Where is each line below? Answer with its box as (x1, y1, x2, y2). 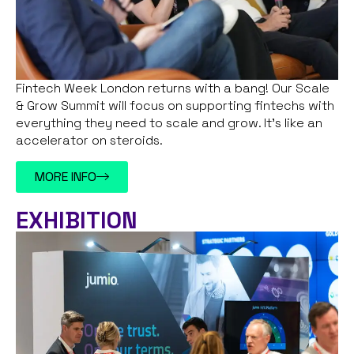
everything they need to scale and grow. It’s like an (16, 115, 322, 132)
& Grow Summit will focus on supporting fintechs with (16, 97, 334, 115)
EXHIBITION (16, 205, 137, 235)
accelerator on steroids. (16, 132, 166, 149)
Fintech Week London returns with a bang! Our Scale (16, 80, 330, 97)
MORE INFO (35, 168, 96, 185)
